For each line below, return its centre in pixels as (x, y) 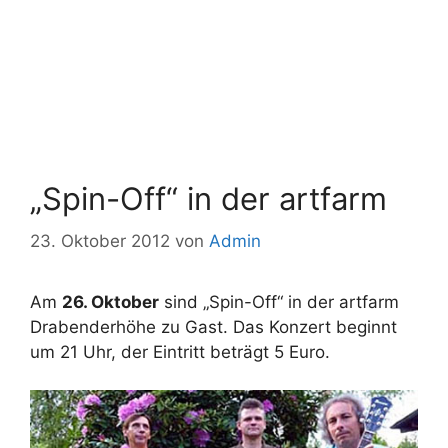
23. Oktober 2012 (100, 240)
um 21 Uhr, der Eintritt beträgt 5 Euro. (180, 351)
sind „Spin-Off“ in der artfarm (279, 301)
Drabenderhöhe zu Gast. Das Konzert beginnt (213, 326)
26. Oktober (110, 301)
